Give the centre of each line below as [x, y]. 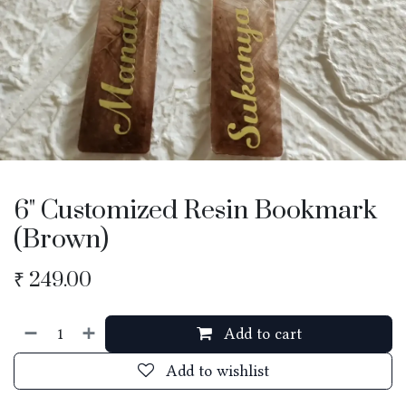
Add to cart [260, 333]
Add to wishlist [217, 371]
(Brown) [61, 240]
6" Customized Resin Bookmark [195, 211]
